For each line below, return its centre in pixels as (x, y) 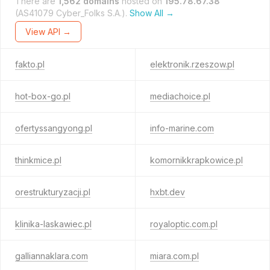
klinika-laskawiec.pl (53, 224)
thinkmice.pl (38, 160)
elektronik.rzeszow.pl (192, 64)
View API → (48, 32)
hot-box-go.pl (43, 96)
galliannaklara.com (52, 256)
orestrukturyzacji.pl (53, 192)
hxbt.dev (167, 192)
